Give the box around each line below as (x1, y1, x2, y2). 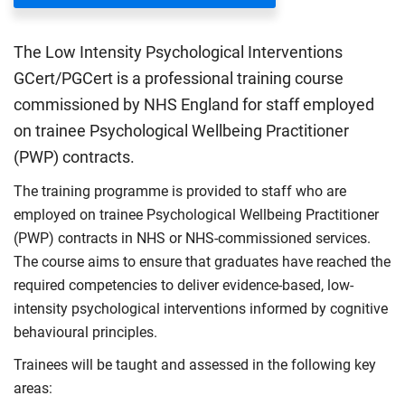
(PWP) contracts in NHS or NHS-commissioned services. (14, 230, 371, 247)
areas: (14, 380, 52, 397)
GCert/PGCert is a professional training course (14, 70, 344, 88)
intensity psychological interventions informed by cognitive (14, 300, 388, 317)
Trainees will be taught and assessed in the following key (14, 356, 376, 373)
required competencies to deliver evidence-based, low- (14, 277, 353, 294)
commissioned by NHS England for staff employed (14, 96, 374, 114)
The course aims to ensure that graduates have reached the (14, 253, 391, 270)
